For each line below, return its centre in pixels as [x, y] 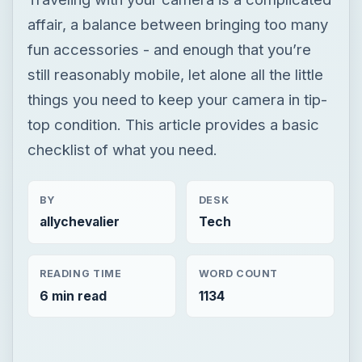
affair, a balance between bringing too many [177, 24]
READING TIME [80, 274]
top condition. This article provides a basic [173, 124]
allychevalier [79, 221]
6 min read [73, 296]
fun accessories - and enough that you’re [169, 49]
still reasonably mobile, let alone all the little [175, 74]
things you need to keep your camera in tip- [177, 99]
